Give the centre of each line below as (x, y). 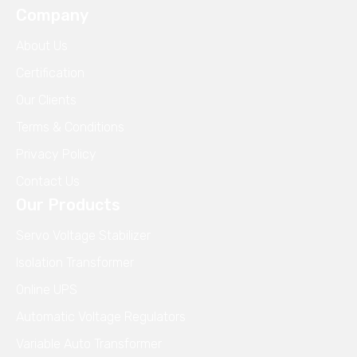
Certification (50, 73)
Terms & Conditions (70, 127)
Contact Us (48, 181)
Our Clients (46, 100)
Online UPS (47, 289)
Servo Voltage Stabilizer (83, 235)
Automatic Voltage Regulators (101, 316)
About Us (42, 45)
